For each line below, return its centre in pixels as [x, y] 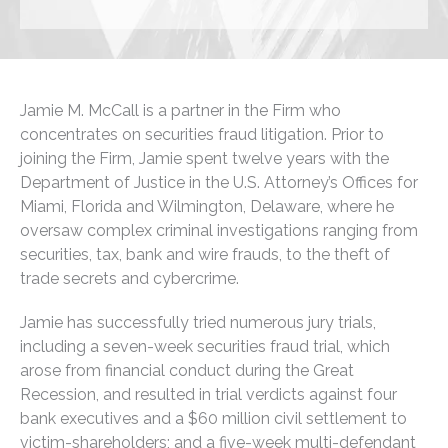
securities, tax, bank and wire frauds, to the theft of [205, 254]
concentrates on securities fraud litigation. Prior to [202, 134]
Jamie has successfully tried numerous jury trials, [198, 322]
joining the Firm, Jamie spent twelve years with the [204, 158]
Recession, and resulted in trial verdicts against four [208, 394]
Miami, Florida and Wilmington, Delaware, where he [207, 206]
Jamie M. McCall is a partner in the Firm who [180, 110]
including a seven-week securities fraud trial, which [205, 346]
